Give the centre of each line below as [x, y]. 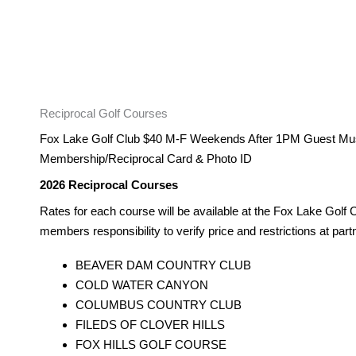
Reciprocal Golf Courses [104, 114]
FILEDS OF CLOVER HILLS [150, 325]
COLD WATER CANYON [142, 285]
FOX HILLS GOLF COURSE [151, 345]
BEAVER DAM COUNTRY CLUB [163, 265]
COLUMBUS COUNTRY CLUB [159, 305]
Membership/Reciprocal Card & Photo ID [146, 159]
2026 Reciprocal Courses [110, 185]
